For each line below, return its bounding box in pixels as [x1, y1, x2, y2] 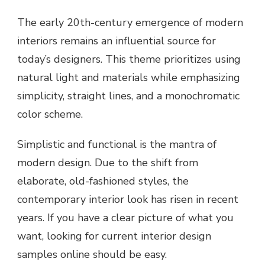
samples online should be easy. [17, 247, 167, 262]
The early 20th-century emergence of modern [17, 15, 243, 30]
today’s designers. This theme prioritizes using [17, 52, 241, 67]
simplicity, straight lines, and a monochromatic [17, 89, 240, 104]
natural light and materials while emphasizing [17, 70, 240, 85]
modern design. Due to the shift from [17, 156, 198, 170]
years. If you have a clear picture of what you [17, 211, 234, 225]
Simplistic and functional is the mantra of [17, 137, 216, 152]
